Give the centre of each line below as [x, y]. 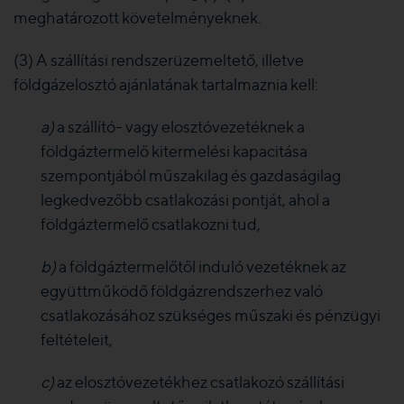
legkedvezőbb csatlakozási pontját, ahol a [185, 200]
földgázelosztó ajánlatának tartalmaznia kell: [166, 84]
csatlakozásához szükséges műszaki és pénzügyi [211, 315]
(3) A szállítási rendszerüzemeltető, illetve [159, 60]
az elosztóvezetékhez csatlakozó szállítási [201, 382]
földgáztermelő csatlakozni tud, [151, 224]
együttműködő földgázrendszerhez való [182, 291]
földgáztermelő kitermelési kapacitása [174, 151]
